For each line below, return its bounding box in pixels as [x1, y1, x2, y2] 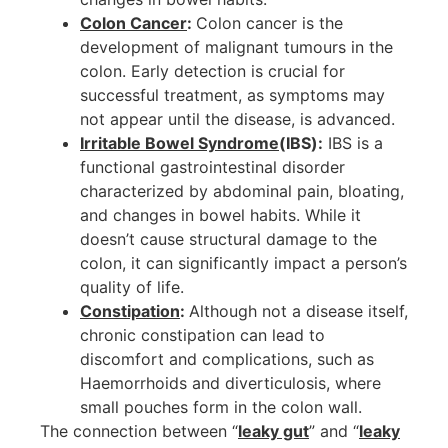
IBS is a [323, 132, 383, 153]
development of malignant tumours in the [80, 36, 393, 57]
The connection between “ [40, 420, 238, 441]
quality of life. [80, 276, 184, 297]
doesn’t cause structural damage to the [80, 228, 377, 249]
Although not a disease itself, [189, 300, 408, 321]
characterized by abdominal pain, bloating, [80, 180, 404, 201]
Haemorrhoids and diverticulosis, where [80, 372, 381, 393]
